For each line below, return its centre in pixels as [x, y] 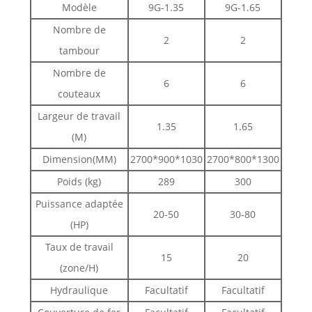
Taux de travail [79, 247]
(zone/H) [79, 268]
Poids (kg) [79, 182]
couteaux [79, 94]
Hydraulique [79, 290]
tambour [79, 51]
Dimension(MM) [79, 159]
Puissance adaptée [79, 204]
